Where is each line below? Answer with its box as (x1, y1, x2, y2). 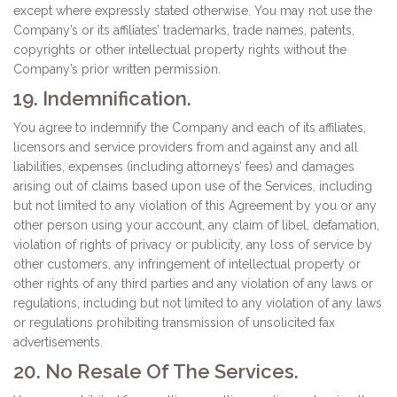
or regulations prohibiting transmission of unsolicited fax (13, 315, 335, 330)
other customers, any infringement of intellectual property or (13, 257, 361, 271)
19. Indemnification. (13, 87, 191, 110)
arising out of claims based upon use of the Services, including (13, 179, 372, 193)
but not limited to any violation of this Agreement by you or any (13, 198, 377, 213)
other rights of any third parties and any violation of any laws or (13, 276, 373, 291)
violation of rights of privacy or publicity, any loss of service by (13, 237, 372, 252)
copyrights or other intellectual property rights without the (13, 43, 346, 57)
